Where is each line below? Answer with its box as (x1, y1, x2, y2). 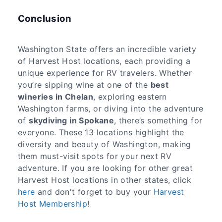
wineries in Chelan (18, 91, 94, 102)
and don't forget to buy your (35, 186, 154, 197)
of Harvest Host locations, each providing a (18, 55, 191, 66)
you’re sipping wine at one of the (18, 79, 151, 90)
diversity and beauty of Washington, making (18, 139, 191, 149)
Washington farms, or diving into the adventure (18, 103, 204, 113)
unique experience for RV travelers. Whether (18, 67, 192, 78)
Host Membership (18, 198, 87, 209)
